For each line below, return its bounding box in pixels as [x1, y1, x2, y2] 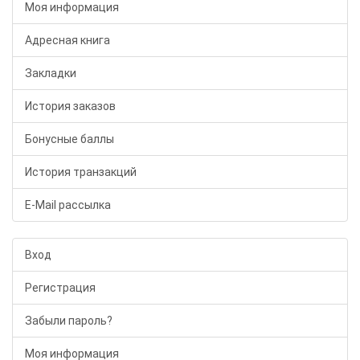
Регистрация [25, 281, 96, 294]
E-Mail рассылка [25, 198, 111, 211]
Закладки [25, 67, 76, 80]
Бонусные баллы [25, 133, 114, 145]
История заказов [25, 100, 116, 112]
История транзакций [25, 166, 137, 178]
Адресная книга [25, 34, 110, 47]
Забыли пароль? [25, 314, 112, 327]
